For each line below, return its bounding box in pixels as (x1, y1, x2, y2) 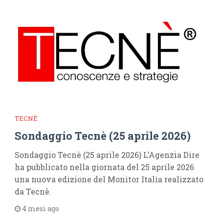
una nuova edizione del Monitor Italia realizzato (15, 174, 203, 184)
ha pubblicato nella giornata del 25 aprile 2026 (15, 162, 194, 172)
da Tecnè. (15, 186, 51, 197)
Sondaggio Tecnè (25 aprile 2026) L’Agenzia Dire (15, 150, 199, 160)
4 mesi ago (21, 204, 59, 213)
